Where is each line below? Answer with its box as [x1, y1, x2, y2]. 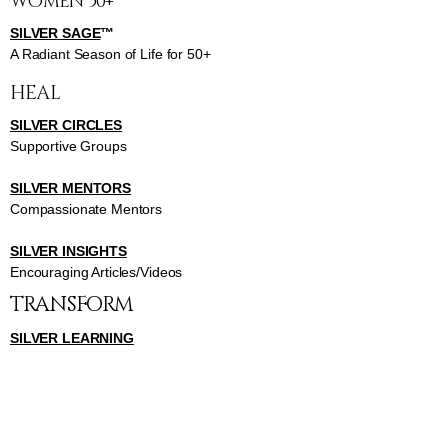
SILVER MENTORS [10, 180, 132, 197]
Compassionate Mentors [10, 201, 163, 218]
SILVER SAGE [10, 25, 101, 42]
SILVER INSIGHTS [10, 243, 127, 260]
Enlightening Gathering [10, 414, 152, 431]
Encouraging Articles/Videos [10, 264, 183, 281]
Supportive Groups [10, 138, 127, 155]
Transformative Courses [10, 351, 159, 368]
